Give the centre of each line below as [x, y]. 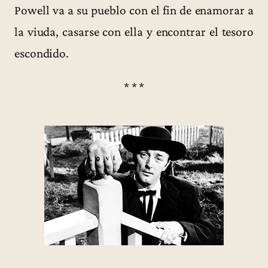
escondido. [42, 53]
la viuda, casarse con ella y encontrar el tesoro [134, 31]
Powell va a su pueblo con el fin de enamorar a [134, 10]
